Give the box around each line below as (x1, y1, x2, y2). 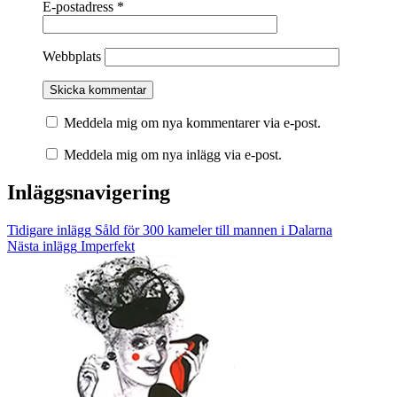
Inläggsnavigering (7, 181, 170, 205)
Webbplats (43, 49, 101, 65)
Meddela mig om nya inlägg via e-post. (64, 147, 282, 163)
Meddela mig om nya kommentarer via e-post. (64, 115, 321, 131)
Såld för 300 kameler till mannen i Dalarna (91, 222, 332, 238)
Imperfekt (77, 238, 135, 254)
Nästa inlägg (7, 238, 77, 254)
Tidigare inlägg (7, 222, 91, 238)
